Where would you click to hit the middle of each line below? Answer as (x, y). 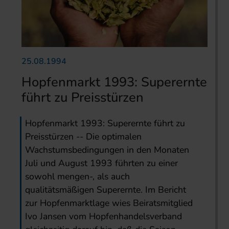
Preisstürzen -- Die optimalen (84, 137)
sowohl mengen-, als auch (78, 177)
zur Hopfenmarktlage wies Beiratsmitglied (109, 203)
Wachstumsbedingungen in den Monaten (107, 150)
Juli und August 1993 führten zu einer (102, 163)
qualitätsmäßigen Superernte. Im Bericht (106, 190)
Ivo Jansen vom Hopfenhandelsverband (104, 216)
